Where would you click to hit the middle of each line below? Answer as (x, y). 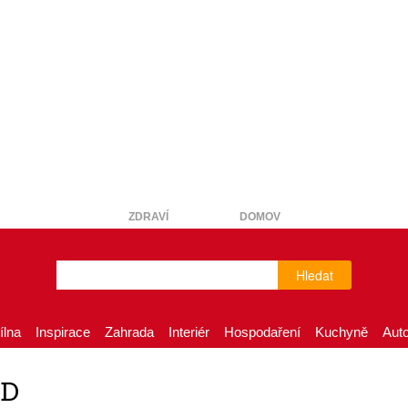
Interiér (189, 332)
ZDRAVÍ (148, 217)
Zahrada (129, 332)
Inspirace (63, 332)
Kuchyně (342, 332)
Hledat (314, 275)
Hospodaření (262, 332)
